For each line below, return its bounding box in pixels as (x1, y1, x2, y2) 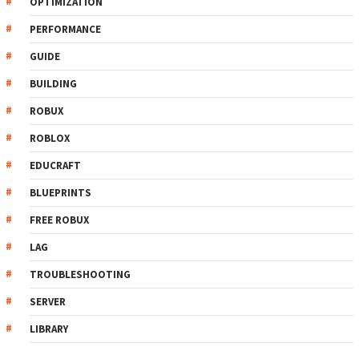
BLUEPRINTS (30, 185, 91, 200)
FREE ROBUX (30, 212, 89, 227)
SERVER (30, 294, 66, 309)
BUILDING (30, 76, 77, 91)
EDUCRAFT (30, 158, 81, 172)
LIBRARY (30, 321, 68, 336)
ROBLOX (30, 131, 70, 145)
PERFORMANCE (30, 22, 101, 36)
